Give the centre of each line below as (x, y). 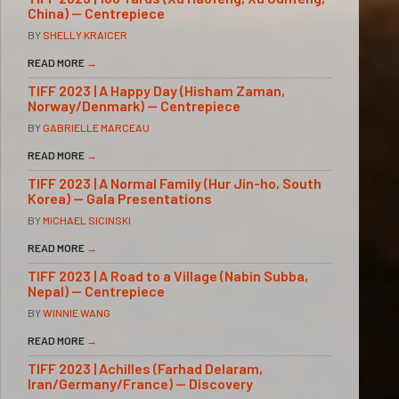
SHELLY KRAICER (85, 34)
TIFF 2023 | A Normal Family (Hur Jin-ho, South (175, 183)
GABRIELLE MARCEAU (96, 127)
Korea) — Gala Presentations (120, 198)
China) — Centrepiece (96, 12)
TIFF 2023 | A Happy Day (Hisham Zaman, (156, 90)
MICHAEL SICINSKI (87, 220)
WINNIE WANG (77, 312)
